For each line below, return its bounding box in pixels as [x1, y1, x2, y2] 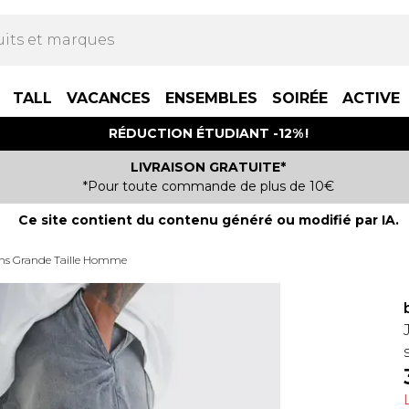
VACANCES [67, 89, 151, 107]
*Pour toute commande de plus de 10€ [82, 178, 334, 194]
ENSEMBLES [165, 89, 257, 107]
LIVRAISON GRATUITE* [131, 159, 286, 175]
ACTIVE [342, 89, 400, 107]
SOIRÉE [272, 89, 328, 107]
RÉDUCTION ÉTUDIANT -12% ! [108, 125, 309, 142]
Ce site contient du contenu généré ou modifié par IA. [17, 212, 399, 228]
